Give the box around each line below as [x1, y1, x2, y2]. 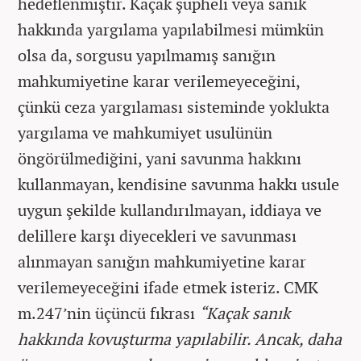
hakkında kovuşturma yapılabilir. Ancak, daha [18, 328, 342, 350]
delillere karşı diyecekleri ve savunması [18, 225, 297, 247]
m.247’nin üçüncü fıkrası [18, 302, 199, 324]
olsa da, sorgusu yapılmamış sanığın [18, 44, 276, 66]
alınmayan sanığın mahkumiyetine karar [18, 251, 306, 272]
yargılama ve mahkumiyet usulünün [18, 122, 272, 143]
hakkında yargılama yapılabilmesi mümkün [18, 19, 324, 40]
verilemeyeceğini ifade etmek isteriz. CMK [18, 276, 318, 298]
